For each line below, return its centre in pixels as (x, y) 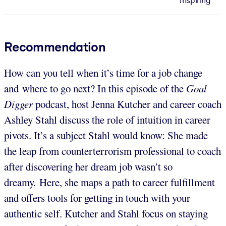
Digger (20, 104)
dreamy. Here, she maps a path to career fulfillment (109, 182)
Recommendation (55, 47)
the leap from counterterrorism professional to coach (112, 151)
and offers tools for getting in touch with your (97, 197)
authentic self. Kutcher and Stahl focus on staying (106, 213)
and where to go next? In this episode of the (95, 88)
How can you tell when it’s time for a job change (103, 72)
